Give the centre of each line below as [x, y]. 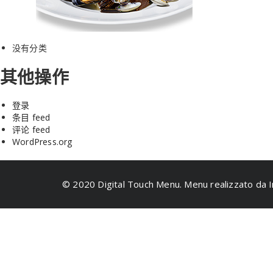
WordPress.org [42, 142]
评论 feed [31, 130]
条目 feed [31, 118]
